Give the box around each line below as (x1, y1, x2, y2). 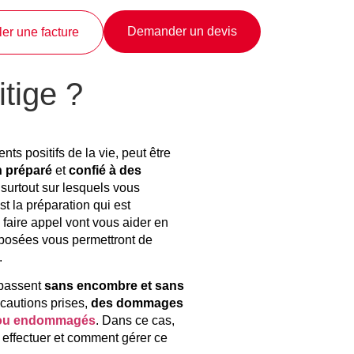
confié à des (69, 163, 141, 177)
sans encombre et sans (41, 279, 184, 293)
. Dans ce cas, (96, 314, 175, 328)
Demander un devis (127, 24, 238, 39)
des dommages (91, 296, 183, 311)
